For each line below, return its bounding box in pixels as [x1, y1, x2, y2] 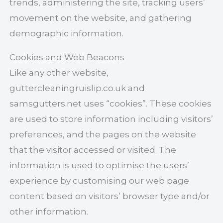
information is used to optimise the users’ [9, 160, 190, 170]
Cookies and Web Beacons [9, 52, 125, 62]
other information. [9, 206, 89, 217]
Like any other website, [9, 67, 109, 78]
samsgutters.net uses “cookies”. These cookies [9, 98, 212, 109]
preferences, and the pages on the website [9, 129, 197, 139]
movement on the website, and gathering [9, 12, 192, 23]
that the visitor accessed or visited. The [9, 144, 177, 155]
